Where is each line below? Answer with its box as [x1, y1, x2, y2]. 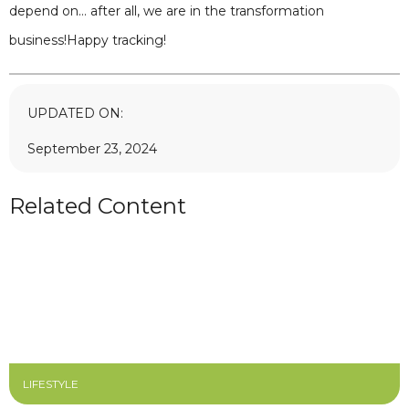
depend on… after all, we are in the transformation [9, 3, 324, 19]
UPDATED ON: [27, 105, 123, 121]
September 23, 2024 [27, 141, 157, 157]
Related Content [9, 193, 186, 219]
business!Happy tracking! [9, 32, 166, 48]
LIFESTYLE [23, 377, 79, 391]
